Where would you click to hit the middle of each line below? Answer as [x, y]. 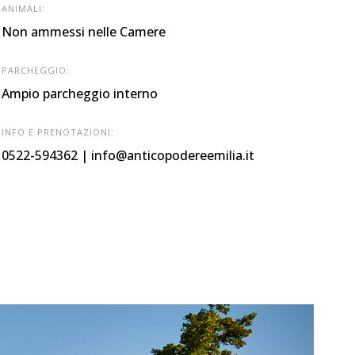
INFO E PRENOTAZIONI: [58, 132]
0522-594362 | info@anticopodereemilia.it [128, 155]
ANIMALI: [23, 8]
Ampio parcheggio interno [80, 94]
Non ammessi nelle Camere [84, 32]
